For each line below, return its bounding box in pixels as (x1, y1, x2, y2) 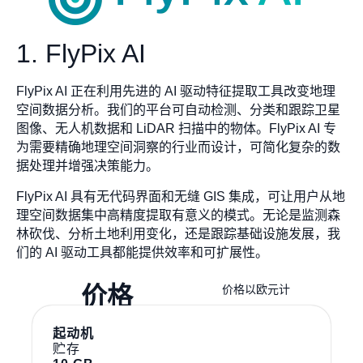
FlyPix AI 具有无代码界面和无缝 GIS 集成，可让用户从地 (16, 189, 345, 203)
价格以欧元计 (222, 283, 290, 297)
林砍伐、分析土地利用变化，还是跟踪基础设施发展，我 (16, 226, 340, 241)
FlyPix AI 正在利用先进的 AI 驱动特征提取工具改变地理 (16, 84, 335, 99)
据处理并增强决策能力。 (16, 159, 159, 173)
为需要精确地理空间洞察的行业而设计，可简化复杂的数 (16, 140, 340, 155)
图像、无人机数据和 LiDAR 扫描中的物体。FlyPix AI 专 (16, 122, 336, 136)
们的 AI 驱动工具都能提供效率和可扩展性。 (16, 245, 268, 259)
